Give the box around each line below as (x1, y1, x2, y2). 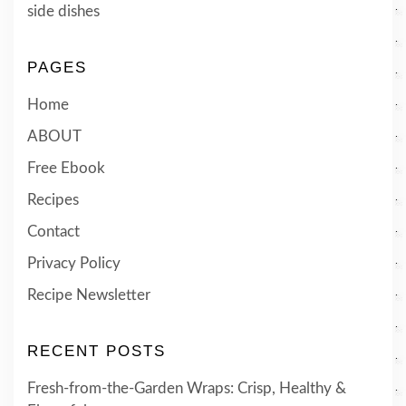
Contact (27, 224, 80, 240)
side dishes (27, 4, 100, 20)
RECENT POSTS (27, 343, 166, 361)
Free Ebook (27, 160, 105, 177)
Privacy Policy (27, 256, 121, 272)
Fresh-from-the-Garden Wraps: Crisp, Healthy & (27, 381, 346, 397)
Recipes (27, 192, 79, 208)
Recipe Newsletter (27, 287, 150, 304)
